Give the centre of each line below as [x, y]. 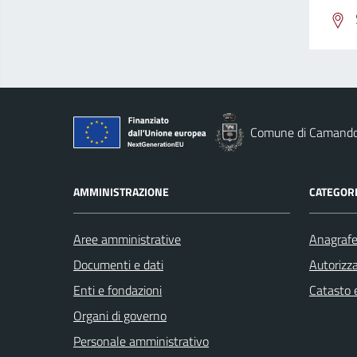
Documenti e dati [118, 264]
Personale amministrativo [141, 341]
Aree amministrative [127, 239]
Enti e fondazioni [118, 290]
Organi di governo [120, 315]
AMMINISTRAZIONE [121, 191]
